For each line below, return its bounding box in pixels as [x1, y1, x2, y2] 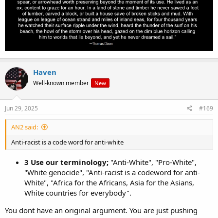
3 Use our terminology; [24, 157, 109, 167]
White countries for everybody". [24, 187, 131, 198]
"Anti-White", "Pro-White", [109, 157, 197, 167]
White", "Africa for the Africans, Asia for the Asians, [24, 177, 194, 187]
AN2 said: [11, 122, 38, 131]
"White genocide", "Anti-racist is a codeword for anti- [24, 167, 200, 177]
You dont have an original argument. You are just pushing [5, 205, 198, 215]
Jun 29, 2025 [5, 104, 38, 112]
